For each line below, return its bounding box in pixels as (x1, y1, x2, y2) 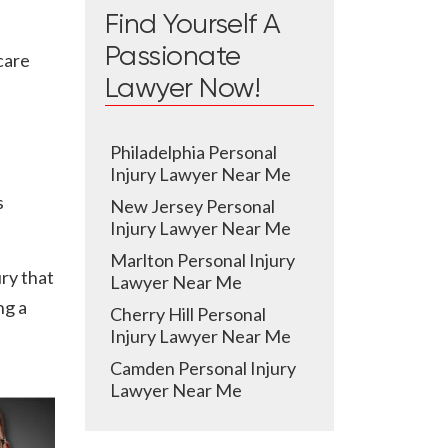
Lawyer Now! (105, 75, 261, 103)
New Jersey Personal (110, 195, 275, 217)
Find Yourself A (105, 11, 281, 39)
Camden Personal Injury (110, 357, 296, 379)
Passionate (105, 43, 241, 71)
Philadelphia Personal (110, 141, 277, 163)
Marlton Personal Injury (110, 249, 295, 271)
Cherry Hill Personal (110, 303, 266, 325)
